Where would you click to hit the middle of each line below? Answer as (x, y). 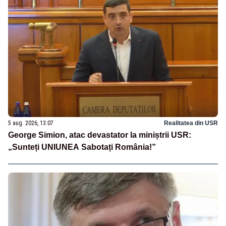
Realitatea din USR (191, 123)
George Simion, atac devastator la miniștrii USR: (100, 135)
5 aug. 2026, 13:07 (31, 123)
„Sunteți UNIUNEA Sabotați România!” (82, 147)
